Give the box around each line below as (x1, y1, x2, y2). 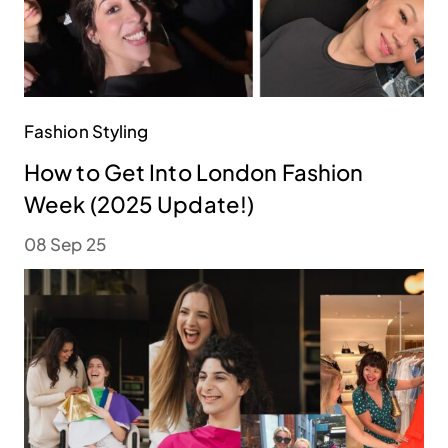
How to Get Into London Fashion (24, 158, 364, 187)
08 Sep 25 (24, 233, 106, 256)
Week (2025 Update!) (24, 190, 255, 219)
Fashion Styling (24, 120, 149, 143)
